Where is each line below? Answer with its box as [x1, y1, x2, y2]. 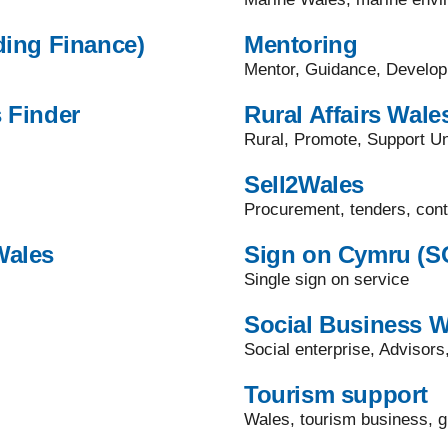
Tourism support [244, 381, 428, 408]
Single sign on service [244, 270, 409, 289]
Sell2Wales [244, 171, 364, 198]
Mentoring [244, 31, 358, 58]
